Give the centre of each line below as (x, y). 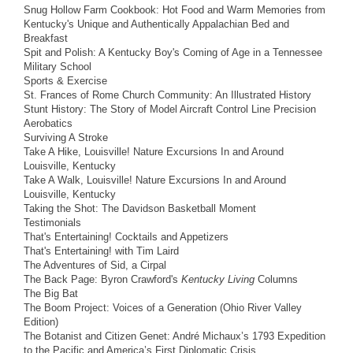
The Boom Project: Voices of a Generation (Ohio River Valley (163, 307)
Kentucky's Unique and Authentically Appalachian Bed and (156, 24)
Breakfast (46, 38)
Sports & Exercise (65, 80)
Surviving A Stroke (66, 137)
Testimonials (52, 222)
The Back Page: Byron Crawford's (102, 279)
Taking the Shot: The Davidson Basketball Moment (140, 208)
